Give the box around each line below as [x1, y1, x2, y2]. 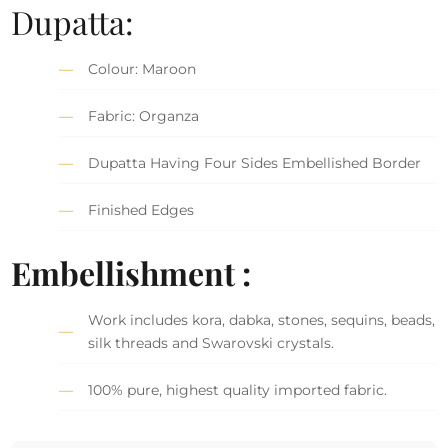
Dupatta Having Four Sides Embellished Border [88, 153, 422, 172]
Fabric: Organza [88, 106, 200, 125]
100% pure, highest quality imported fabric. [88, 380, 388, 399]
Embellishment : [11, 250, 252, 294]
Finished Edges [88, 200, 195, 219]
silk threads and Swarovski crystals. [88, 333, 335, 352]
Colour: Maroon [88, 59, 197, 78]
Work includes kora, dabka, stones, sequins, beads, [88, 310, 436, 329]
